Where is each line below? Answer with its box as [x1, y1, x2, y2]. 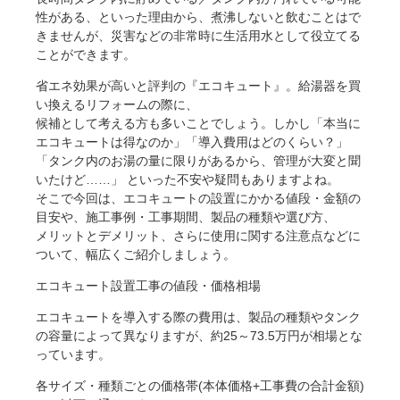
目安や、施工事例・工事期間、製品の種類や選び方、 [36, 210, 336, 225]
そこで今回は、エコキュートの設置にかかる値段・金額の [36, 191, 361, 206]
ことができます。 [36, 47, 136, 62]
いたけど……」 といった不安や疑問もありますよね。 [36, 172, 339, 187]
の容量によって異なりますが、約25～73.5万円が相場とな [36, 329, 362, 344]
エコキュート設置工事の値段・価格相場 [36, 279, 261, 294]
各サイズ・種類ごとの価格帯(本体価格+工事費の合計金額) [36, 379, 364, 394]
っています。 [36, 347, 111, 362]
